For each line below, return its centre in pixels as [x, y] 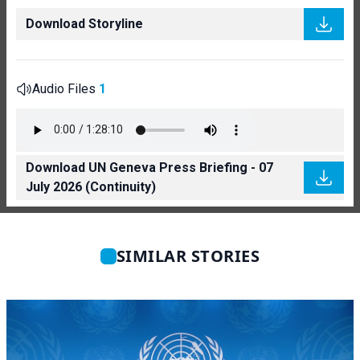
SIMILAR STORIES [188, 256]
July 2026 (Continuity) [91, 186]
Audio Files [65, 88]
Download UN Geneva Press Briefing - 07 [149, 167]
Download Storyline [84, 23]
